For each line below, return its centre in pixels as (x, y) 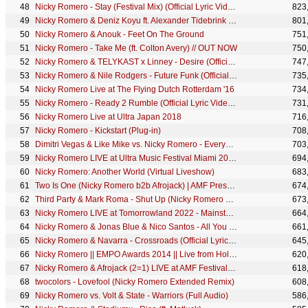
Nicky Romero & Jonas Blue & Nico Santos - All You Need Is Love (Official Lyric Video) (233, 227)
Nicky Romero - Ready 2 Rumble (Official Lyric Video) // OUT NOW (232, 103)
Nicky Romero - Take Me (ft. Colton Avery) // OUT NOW (136, 48)
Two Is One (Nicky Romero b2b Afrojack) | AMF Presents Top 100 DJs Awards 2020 (231, 186)
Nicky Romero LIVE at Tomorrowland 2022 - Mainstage (230, 213)
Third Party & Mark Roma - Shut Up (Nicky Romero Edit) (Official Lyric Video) (230, 199)
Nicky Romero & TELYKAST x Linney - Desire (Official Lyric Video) (232, 62)
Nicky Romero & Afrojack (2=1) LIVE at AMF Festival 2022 (232, 268)
